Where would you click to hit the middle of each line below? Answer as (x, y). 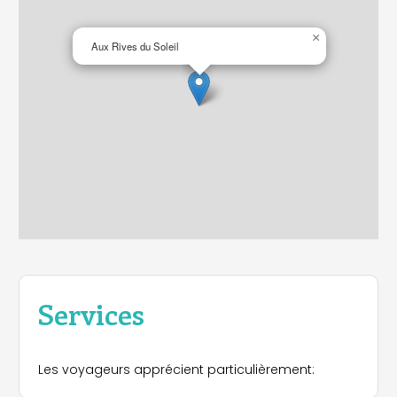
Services (91, 313)
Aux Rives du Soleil (135, 47)
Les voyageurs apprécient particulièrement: (176, 369)
